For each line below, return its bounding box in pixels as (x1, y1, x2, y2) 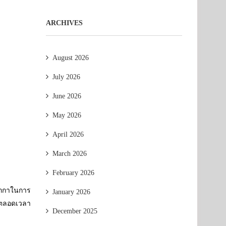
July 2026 (52, 73, 80, 81)
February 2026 (52, 169, 94, 177)
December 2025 (52, 207, 97, 215)
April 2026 (52, 131, 84, 138)
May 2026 (52, 111, 81, 119)
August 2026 (52, 54, 89, 62)
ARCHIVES (46, 19, 83, 27)
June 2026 (52, 92, 81, 100)
